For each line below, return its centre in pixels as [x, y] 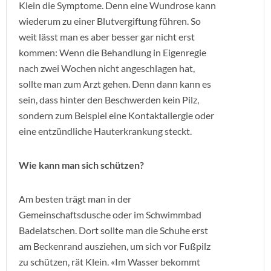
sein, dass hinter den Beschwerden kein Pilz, [109, 100]
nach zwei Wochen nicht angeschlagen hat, [107, 68]
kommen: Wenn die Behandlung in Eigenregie [113, 52]
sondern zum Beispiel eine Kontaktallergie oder [116, 115]
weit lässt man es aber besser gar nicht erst [107, 37]
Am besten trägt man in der [75, 199]
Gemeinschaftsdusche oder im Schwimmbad [110, 214]
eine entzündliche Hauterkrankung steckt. [105, 131]
